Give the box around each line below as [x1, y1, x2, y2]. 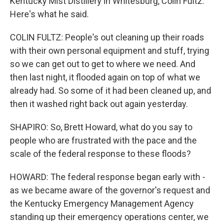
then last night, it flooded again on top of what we [10, 72, 200, 82]
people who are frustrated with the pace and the [10, 135, 197, 146]
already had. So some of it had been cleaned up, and [10, 85, 211, 96]
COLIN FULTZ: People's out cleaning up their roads [10, 32, 204, 42]
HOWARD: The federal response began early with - [10, 172, 205, 182]
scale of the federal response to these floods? [10, 148, 191, 159]
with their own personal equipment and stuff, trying [10, 45, 209, 56]
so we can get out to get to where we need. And [10, 59, 195, 69]
